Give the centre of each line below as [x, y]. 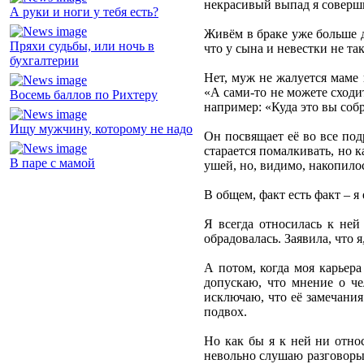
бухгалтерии [44, 61]
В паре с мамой [52, 163]
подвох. [225, 312]
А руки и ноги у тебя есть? [84, 12]
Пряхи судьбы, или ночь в [82, 46]
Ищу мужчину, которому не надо [101, 129]
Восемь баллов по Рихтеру [84, 95]
